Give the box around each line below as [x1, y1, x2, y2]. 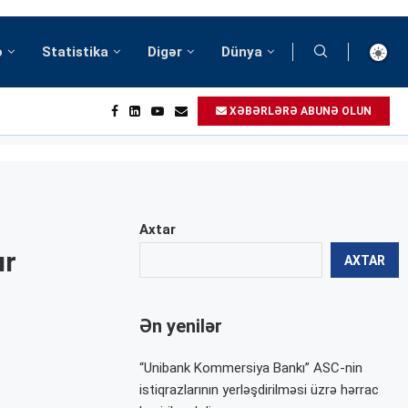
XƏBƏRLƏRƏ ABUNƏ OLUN [227, 105, 372, 117]
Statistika [42, 44, 108, 60]
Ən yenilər [139, 315, 223, 337]
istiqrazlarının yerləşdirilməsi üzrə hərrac [139, 382, 380, 398]
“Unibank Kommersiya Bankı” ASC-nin [139, 360, 363, 376]
